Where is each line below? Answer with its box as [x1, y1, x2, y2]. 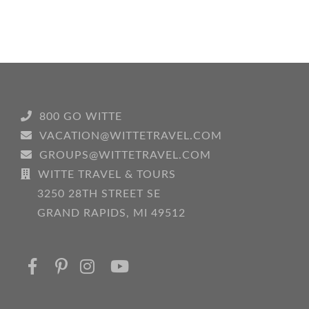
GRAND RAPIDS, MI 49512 [37, 207, 186, 219]
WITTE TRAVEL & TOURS [38, 168, 176, 180]
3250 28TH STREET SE [37, 188, 161, 199]
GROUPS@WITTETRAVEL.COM [39, 149, 211, 161]
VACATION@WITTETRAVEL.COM [39, 130, 222, 141]
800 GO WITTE [39, 110, 122, 122]
